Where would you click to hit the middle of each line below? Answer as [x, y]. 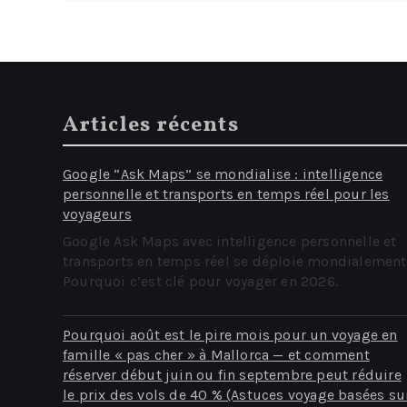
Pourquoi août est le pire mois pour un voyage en [230, 335]
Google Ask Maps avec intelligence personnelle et [230, 241]
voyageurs [97, 214]
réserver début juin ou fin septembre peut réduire [232, 375]
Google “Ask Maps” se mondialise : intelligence [223, 174]
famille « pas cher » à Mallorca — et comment [216, 355]
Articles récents [151, 125]
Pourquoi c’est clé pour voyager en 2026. [200, 281]
